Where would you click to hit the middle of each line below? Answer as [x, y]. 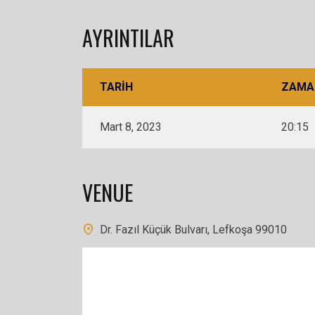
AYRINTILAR [128, 38]
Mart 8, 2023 [131, 127]
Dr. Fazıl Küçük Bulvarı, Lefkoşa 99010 [193, 230]
